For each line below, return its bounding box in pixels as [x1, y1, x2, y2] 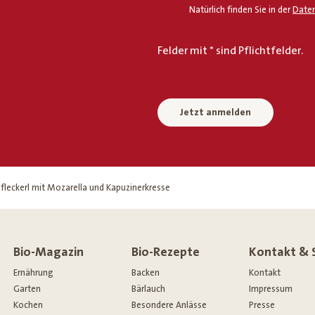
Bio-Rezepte [131, 244, 200, 259]
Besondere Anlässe [131, 300, 207, 310]
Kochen [13, 300, 44, 310]
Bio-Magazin [13, 244, 84, 259]
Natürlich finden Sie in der [189, 4, 292, 15]
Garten [13, 283, 41, 294]
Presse [249, 300, 276, 310]
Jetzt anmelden [180, 106, 251, 118]
